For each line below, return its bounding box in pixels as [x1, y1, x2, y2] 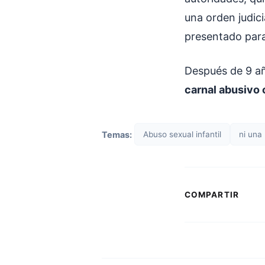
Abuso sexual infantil [143, 130, 221, 139]
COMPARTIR [185, 190, 239, 199]
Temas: [102, 129, 132, 140]
